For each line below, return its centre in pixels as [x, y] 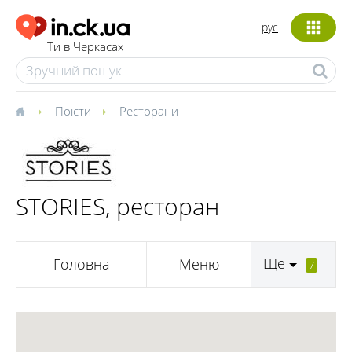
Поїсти [73, 111]
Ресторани [149, 111]
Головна [81, 264]
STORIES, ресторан [117, 206]
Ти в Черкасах [85, 47]
